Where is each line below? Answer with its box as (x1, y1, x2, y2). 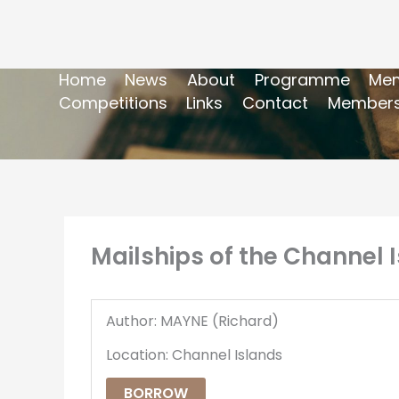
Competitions (58, 91, 167, 114)
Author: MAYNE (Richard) (106, 310, 279, 331)
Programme (254, 68, 350, 91)
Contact (241, 91, 308, 114)
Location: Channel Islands (106, 344, 282, 365)
